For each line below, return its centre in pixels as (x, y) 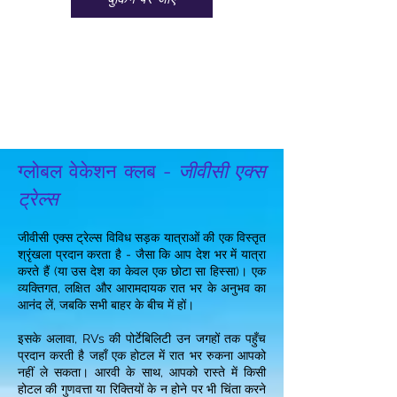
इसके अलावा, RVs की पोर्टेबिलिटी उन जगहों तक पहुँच (142, 339)
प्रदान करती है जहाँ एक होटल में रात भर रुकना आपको (142, 355)
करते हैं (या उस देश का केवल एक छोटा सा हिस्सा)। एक (142, 271)
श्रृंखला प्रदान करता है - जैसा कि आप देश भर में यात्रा (142, 254)
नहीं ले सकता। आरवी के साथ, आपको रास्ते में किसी (142, 372)
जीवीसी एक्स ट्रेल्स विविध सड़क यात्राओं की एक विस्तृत (142, 237)
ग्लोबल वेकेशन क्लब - (94, 171)
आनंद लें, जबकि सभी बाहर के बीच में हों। (106, 305)
